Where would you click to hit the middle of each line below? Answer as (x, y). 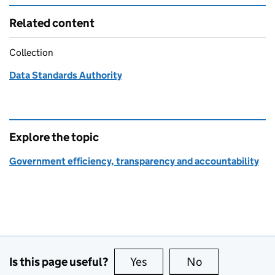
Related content (52, 23)
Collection (31, 53)
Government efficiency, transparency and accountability (134, 161)
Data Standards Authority (66, 76)
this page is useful (195, 262)
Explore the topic (54, 137)
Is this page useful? (59, 261)
